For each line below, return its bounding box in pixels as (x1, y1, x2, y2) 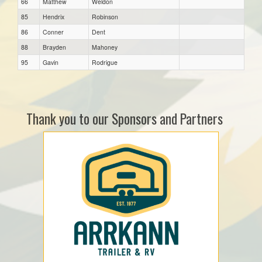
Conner (43, 27, 64, 36)
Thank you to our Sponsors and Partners (26, 108, 223, 129)
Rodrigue (92, 57, 118, 67)
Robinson (92, 12, 118, 21)
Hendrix (43, 12, 64, 21)
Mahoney (92, 42, 118, 51)
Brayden (43, 42, 66, 51)
